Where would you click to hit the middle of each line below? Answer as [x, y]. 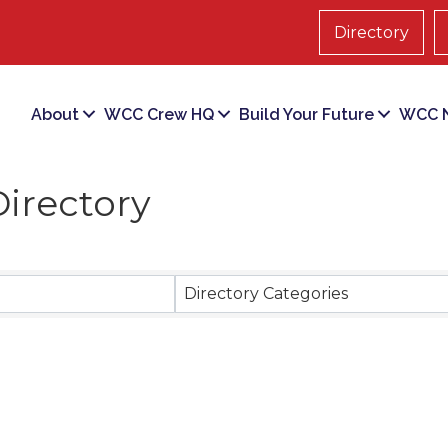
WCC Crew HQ [159, 114]
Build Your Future [307, 114]
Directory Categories [265, 294]
